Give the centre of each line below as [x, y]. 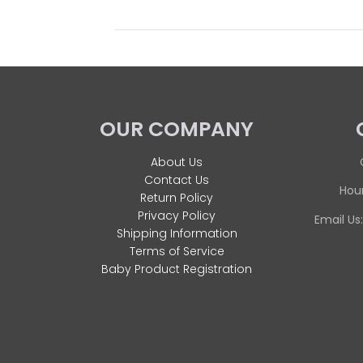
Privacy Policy [177, 216]
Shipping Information [177, 234]
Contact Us [177, 180]
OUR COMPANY [177, 129]
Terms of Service [177, 252]
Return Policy [177, 198]
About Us [177, 162]
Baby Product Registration [177, 269]
